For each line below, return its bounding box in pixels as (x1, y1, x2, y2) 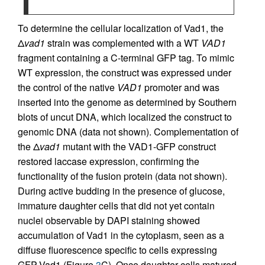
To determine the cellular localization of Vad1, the (18, 21, 224, 35)
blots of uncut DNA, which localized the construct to (18, 110, 232, 124)
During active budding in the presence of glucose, (18, 184, 225, 198)
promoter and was (142, 80, 219, 94)
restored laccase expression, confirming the (18, 154, 199, 168)
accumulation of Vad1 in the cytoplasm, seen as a (18, 228, 224, 242)
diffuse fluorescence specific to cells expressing (18, 243, 217, 257)
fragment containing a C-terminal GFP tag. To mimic (18, 51, 234, 64)
